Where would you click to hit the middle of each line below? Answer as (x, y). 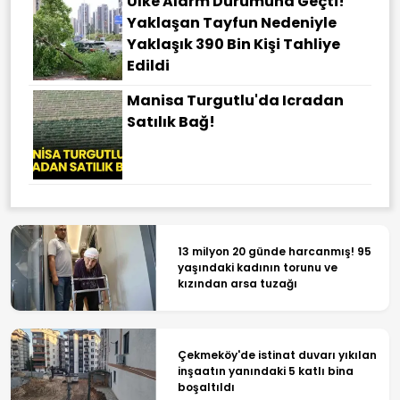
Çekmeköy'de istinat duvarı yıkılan (277, 354)
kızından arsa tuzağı (237, 284)
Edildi (148, 66)
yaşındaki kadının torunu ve (257, 268)
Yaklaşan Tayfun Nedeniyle (232, 23)
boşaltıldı (206, 387)
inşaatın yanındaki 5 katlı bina (265, 371)
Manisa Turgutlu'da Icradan (235, 101)
